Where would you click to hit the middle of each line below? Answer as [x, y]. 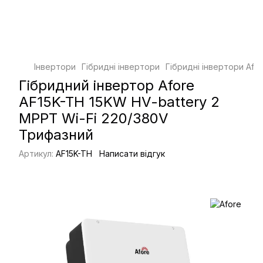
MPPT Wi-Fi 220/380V [94, 118]
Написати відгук [132, 154]
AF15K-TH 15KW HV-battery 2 [119, 102]
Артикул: [36, 154]
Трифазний [56, 135]
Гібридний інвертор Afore [107, 85]
